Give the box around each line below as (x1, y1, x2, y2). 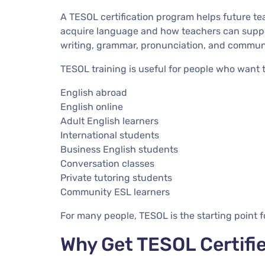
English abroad (60, 86, 127, 98)
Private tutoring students (60, 172, 172, 183)
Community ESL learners (60, 186, 170, 198)
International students (60, 129, 159, 141)
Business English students (60, 143, 178, 155)
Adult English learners (60, 115, 159, 127)
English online (60, 101, 123, 112)
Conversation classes (60, 157, 154, 169)
